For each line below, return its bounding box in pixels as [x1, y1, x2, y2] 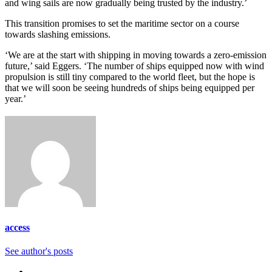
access [5, 222, 30, 233]
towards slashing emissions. [5, 29, 110, 39]
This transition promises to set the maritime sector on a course [5, 18, 239, 29]
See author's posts [5, 246, 73, 257]
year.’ [5, 93, 26, 104]
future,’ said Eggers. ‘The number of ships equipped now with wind [5, 60, 264, 71]
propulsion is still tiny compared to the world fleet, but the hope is [5, 71, 255, 82]
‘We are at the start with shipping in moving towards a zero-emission [5, 49, 267, 60]
